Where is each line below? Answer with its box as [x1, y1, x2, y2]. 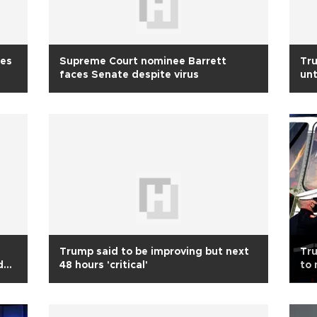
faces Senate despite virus [59, 70, 199, 80]
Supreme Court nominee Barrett [59, 57, 226, 67]
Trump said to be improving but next [59, 247, 249, 257]
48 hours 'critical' [59, 260, 148, 270]
